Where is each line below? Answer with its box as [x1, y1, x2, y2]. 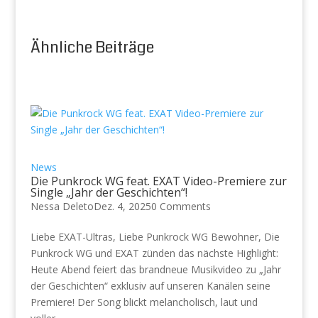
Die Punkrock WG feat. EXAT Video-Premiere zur [30, 172, 287, 189]
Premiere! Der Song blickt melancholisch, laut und [30, 295, 258, 309]
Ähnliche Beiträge [30, 35, 154, 58]
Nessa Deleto [30, 199, 94, 213]
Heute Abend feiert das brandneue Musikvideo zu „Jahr [30, 262, 281, 276]
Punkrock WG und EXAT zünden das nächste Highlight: [30, 246, 278, 260]
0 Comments [150, 199, 211, 213]
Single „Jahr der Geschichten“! [30, 184, 187, 200]
